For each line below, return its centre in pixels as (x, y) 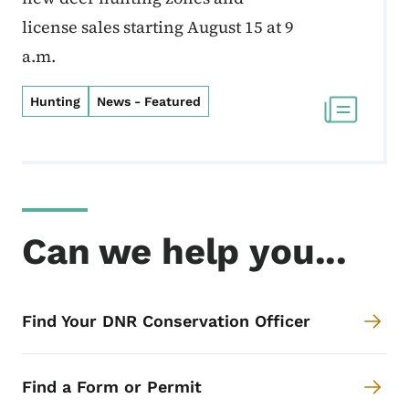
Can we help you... (185, 252)
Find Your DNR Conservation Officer (166, 321)
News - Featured (149, 102)
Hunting (55, 102)
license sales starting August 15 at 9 (158, 27)
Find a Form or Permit (112, 387)
